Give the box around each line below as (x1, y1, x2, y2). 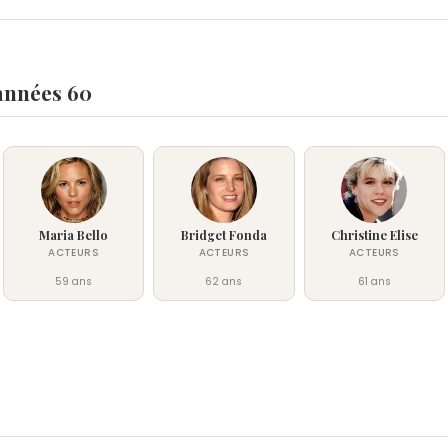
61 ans (357, 274, 391, 290)
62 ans (205, 274, 243, 290)
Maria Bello (39, 226, 109, 243)
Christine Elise (330, 226, 418, 243)
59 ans (55, 274, 93, 290)
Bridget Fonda (180, 226, 267, 243)
